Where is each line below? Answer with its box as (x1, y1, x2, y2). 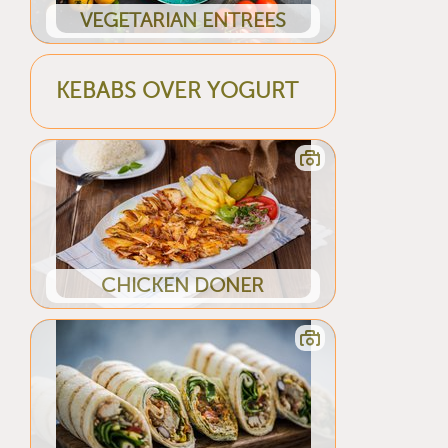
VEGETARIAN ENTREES (79, 8, 286, 32)
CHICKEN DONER (101, 273, 265, 297)
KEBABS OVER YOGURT (56, 79, 299, 104)
